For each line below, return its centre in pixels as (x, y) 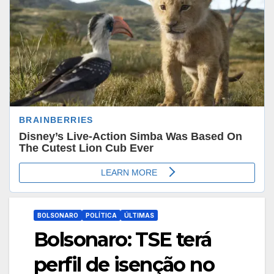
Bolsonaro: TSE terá (123, 239)
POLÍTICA (101, 215)
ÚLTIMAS (139, 215)
